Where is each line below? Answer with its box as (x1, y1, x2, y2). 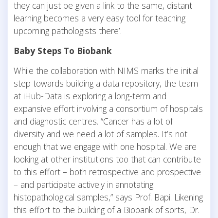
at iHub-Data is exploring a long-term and (14, 90, 166, 102)
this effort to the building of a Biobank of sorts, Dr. (14, 203, 200, 216)
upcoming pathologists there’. (14, 24, 122, 36)
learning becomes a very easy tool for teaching (14, 12, 185, 24)
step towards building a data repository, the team (14, 77, 198, 89)
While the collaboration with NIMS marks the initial (14, 64, 199, 76)
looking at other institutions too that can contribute (14, 153, 201, 165)
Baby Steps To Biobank (14, 44, 112, 56)
